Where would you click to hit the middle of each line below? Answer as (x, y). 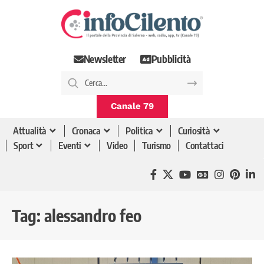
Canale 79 (132, 106)
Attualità (30, 131)
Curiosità (194, 131)
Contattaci (205, 146)
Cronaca (86, 131)
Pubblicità (171, 59)
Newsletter (105, 59)
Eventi (70, 146)
